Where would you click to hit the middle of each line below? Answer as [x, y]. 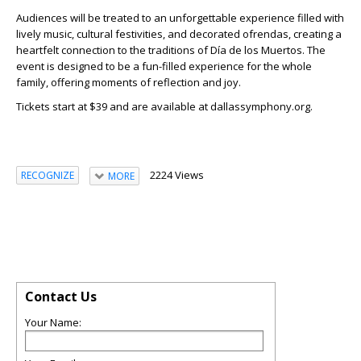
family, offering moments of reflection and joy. [129, 82]
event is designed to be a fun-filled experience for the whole [164, 66]
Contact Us [61, 296]
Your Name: [53, 322]
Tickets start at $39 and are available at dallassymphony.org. [164, 106]
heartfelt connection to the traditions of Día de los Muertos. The [171, 50]
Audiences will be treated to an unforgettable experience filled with [180, 17]
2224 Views [176, 174]
